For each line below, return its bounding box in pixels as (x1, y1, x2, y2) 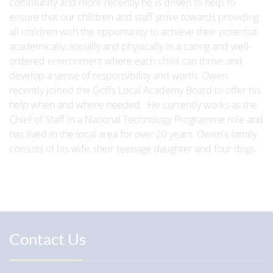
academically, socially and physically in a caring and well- (9, 40, 252, 53)
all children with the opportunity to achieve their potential (9, 25, 257, 38)
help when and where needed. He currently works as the (9, 98, 257, 112)
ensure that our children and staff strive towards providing (9, 10, 259, 24)
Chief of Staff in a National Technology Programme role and (9, 113, 263, 126)
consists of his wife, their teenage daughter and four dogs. (9, 142, 257, 155)
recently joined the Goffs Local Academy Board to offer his (9, 83, 261, 97)
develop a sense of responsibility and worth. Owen (9, 69, 227, 82)
